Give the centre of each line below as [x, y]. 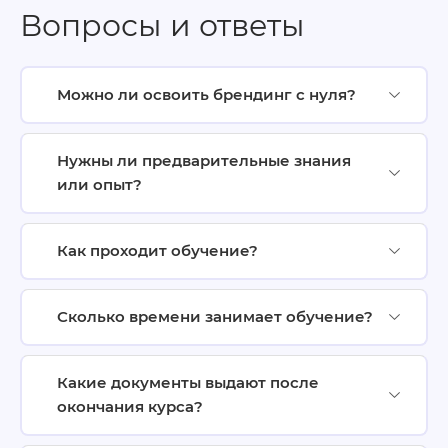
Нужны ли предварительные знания [204, 160]
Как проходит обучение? [157, 250]
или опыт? [99, 184]
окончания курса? [130, 406]
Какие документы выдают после [188, 382]
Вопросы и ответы [162, 25]
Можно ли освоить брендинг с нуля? [206, 94]
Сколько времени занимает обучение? [215, 316]
